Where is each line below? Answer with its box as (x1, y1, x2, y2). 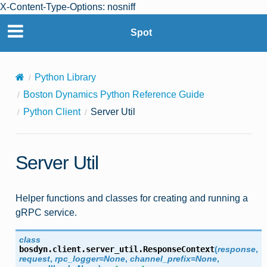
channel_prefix (129, 253, 191, 263)
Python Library (34, 72, 96, 82)
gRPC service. (15, 207, 77, 218)
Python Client (23, 106, 80, 117)
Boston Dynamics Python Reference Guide (23, 89, 204, 100)
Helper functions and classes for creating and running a (15, 193, 248, 203)
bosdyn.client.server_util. (18, 244, 143, 254)
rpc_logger (54, 253, 99, 263)
